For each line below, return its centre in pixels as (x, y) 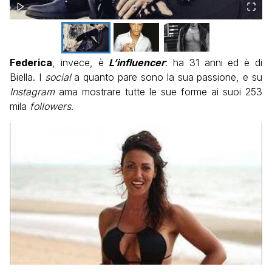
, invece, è (81, 63)
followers (50, 107)
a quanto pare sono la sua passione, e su (167, 77)
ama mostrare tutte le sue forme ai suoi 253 (161, 92)
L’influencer (137, 63)
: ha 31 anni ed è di (214, 63)
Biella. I (25, 77)
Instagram (34, 92)
